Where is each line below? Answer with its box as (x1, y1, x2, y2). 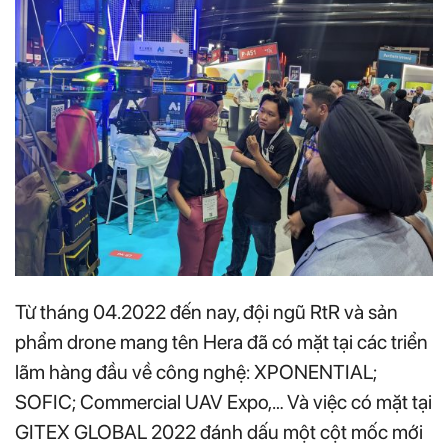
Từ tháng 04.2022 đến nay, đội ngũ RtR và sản (15, 299, 398, 324)
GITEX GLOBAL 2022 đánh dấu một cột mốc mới (15, 419, 423, 444)
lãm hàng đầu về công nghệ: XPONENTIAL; (15, 359, 377, 384)
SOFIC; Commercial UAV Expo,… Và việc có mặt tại (15, 389, 432, 414)
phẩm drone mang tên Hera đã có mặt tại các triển (15, 329, 428, 354)
